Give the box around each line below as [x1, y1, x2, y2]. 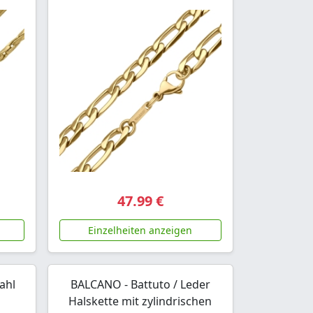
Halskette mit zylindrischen [68, 293, 212, 309]
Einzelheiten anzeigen [88, 223, 193, 237]
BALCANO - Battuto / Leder [70, 276, 210, 292]
